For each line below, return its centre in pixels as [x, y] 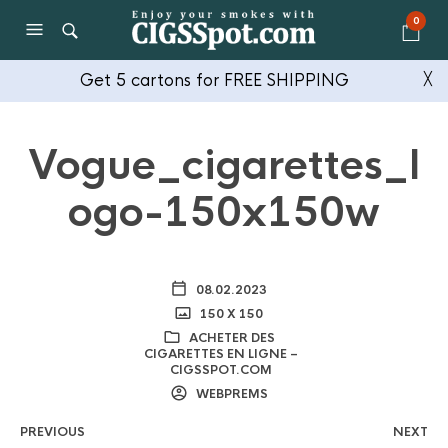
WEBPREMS [230, 394]
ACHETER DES [231, 338]
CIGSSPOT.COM [221, 370]
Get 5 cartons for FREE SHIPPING [214, 80]
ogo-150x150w [224, 212]
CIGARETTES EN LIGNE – [221, 354]
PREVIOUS [52, 432]
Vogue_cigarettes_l [224, 165]
